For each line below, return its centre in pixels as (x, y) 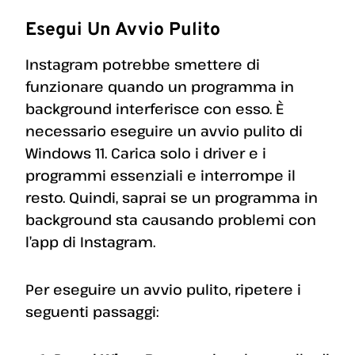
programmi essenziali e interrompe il (160, 176)
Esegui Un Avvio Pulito (123, 30)
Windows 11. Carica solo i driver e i (146, 153)
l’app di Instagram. (90, 242)
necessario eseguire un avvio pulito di (164, 131)
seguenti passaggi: (92, 312)
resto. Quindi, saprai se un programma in (172, 198)
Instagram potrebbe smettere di (143, 65)
